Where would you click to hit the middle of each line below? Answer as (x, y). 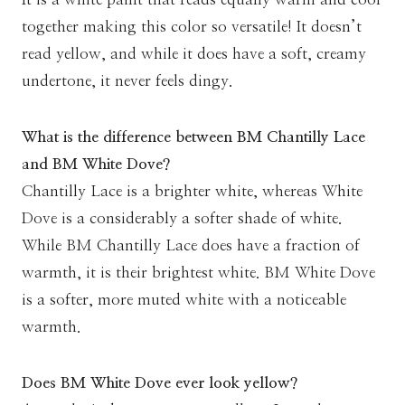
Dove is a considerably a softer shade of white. (182, 218)
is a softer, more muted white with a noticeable (184, 299)
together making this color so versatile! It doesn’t (192, 26)
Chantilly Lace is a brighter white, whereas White (192, 191)
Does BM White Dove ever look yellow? (160, 382)
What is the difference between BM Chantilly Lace (193, 137)
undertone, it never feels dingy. (127, 80)
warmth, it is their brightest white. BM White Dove (198, 272)
